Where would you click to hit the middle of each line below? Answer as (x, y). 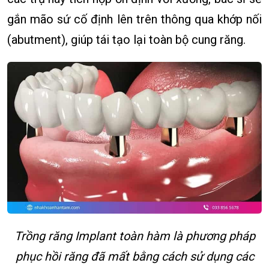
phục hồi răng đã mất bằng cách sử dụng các (134, 256)
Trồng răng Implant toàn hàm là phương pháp (134, 236)
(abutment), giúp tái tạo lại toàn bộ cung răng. (126, 40)
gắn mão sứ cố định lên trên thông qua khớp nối (134, 20)
